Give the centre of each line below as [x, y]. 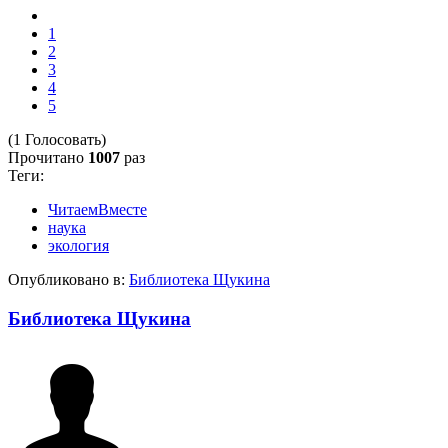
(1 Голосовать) [57, 139]
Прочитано [48, 157]
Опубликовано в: [66, 279]
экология [78, 245]
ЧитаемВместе [97, 209]
